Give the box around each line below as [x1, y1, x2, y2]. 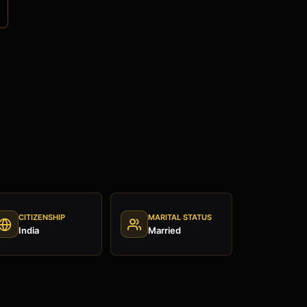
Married [148, 224, 181, 236]
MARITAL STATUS [148, 212, 212, 222]
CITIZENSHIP [18, 212, 65, 222]
